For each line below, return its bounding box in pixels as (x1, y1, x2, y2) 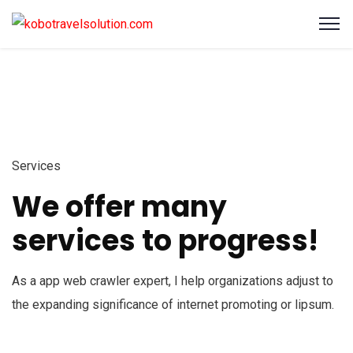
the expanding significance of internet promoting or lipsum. (12, 296, 334, 312)
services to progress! (12, 220, 318, 261)
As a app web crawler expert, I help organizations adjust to (12, 273, 333, 288)
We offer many (12, 186, 227, 227)
